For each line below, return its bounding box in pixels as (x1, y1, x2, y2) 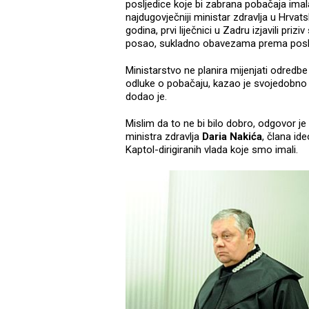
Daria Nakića (202, 130, 262, 143)
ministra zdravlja (126, 130, 202, 143)
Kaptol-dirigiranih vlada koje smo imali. (126, 143, 298, 157)
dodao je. (126, 90, 167, 103)
